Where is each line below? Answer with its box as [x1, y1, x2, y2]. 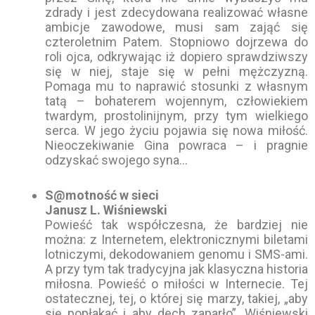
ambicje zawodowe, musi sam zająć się [45, 20, 308, 35]
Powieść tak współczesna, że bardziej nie [45, 217, 308, 233]
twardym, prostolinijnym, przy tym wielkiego [45, 108, 308, 124]
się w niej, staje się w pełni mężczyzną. [45, 64, 308, 79]
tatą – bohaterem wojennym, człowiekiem [45, 94, 308, 109]
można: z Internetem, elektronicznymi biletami [45, 232, 308, 247]
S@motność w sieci [45, 188, 159, 203]
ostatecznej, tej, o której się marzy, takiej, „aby [45, 291, 308, 307]
